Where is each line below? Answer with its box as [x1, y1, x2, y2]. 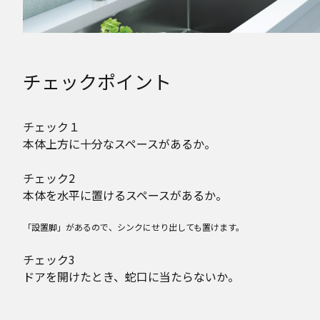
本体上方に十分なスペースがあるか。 [23, 135, 216, 152]
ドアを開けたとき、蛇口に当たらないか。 [23, 268, 239, 285]
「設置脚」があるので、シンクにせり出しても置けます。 [23, 221, 244, 233]
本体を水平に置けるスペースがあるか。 [23, 186, 227, 204]
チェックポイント [23, 68, 171, 94]
